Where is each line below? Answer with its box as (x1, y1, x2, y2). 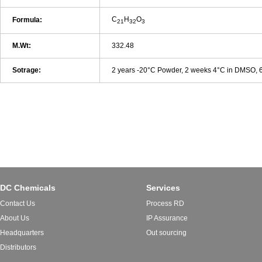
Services (146, 183, 180, 193)
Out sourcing (146, 229, 187, 237)
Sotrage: (12, 66, 41, 75)
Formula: (12, 16, 42, 25)
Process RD (146, 199, 184, 208)
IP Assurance (146, 214, 188, 223)
